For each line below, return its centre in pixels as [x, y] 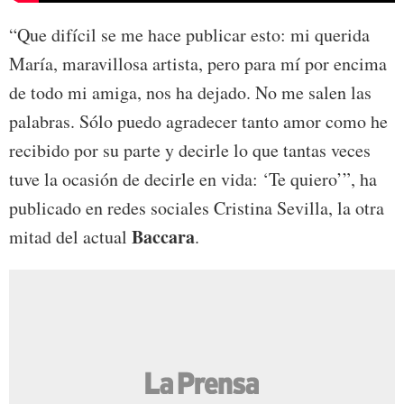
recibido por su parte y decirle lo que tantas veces [190, 150]
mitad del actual [70, 236]
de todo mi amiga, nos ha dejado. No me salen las [190, 92]
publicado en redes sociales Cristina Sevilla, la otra [197, 207]
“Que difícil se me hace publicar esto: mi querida [189, 34]
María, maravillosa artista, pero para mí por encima [198, 63]
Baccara [163, 236]
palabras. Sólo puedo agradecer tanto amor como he [198, 121]
